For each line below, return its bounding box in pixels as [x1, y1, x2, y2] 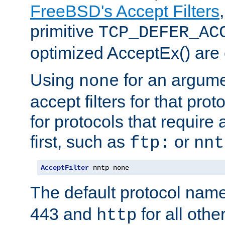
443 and [30, 204, 96, 223]
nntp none [89, 163, 129, 172]
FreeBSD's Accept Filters [30, 1, 219, 21]
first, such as [30, 132, 130, 151]
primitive [30, 21, 98, 41]
